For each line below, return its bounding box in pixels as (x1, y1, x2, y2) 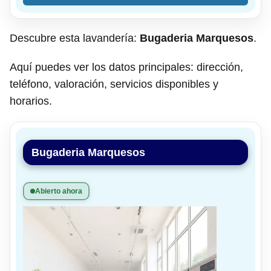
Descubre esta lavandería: (10, 31, 140, 44)
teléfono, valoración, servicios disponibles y (10, 77, 218, 90)
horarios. (10, 94, 52, 107)
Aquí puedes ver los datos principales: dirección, (10, 60, 243, 73)
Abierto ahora (35, 186, 82, 195)
